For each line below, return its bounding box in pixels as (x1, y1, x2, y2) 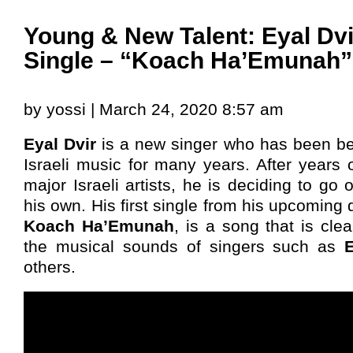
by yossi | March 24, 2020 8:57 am (24, 99, 284, 118)
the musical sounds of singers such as (24, 236, 345, 255)
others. (24, 257, 76, 276)
